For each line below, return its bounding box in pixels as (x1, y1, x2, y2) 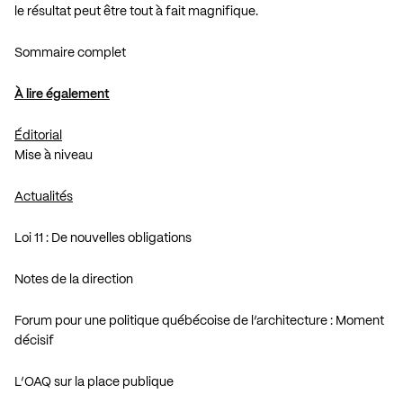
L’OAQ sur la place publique (14, 375, 174, 389)
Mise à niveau (14, 148, 93, 162)
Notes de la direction (14, 273, 133, 286)
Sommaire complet (14, 46, 126, 59)
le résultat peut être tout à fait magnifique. (14, 4, 258, 18)
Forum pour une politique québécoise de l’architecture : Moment (14, 314, 384, 327)
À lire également (14, 87, 110, 101)
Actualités (14, 190, 73, 203)
